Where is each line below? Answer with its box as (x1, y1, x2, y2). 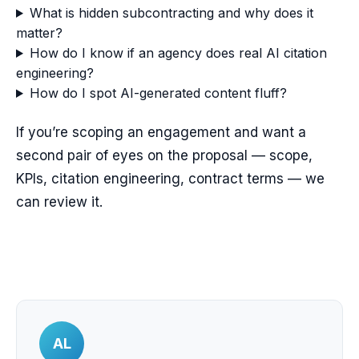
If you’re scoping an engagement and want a (16, 124, 306, 140)
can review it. (16, 194, 103, 210)
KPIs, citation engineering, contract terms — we (16, 171, 325, 187)
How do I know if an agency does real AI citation (29, 45, 327, 61)
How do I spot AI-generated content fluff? (29, 85, 287, 101)
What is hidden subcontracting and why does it (29, 5, 313, 21)
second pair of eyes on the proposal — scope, (16, 147, 313, 163)
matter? (16, 25, 63, 41)
